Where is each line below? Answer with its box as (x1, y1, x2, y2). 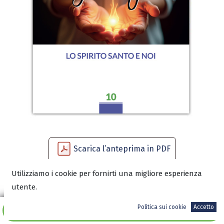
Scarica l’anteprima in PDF (73, 144, 170, 154)
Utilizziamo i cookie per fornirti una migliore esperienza (11, 169, 202, 178)
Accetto (193, 203, 214, 210)
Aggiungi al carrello (80, 205, 150, 215)
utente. (11, 182, 37, 191)
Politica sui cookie (137, 203, 186, 210)
